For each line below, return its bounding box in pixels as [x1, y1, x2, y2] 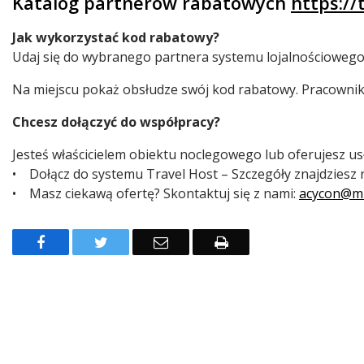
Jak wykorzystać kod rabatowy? [12, 28, 219, 46]
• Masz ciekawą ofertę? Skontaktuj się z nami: [12, 184, 299, 202]
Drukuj [227, 231, 275, 251]
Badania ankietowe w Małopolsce [48, 43, 157, 53]
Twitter [106, 231, 160, 251]
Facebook [44, 231, 111, 251]
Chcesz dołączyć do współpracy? [12, 112, 220, 131]
